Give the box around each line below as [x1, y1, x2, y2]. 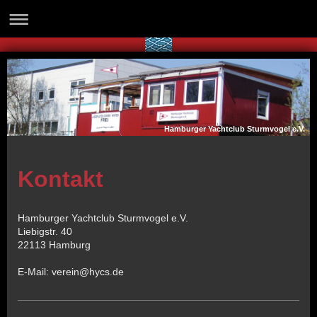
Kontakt [18, 166, 103, 192]
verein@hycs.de [52, 265, 124, 277]
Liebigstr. [18, 225, 58, 237]
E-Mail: [18, 265, 52, 277]
